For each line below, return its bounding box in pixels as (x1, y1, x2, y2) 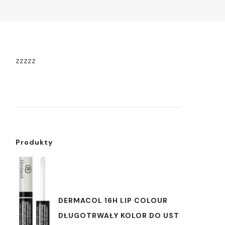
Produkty (16, 138, 53, 147)
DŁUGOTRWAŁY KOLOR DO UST (58, 210, 179, 220)
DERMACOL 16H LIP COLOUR (58, 195, 168, 205)
